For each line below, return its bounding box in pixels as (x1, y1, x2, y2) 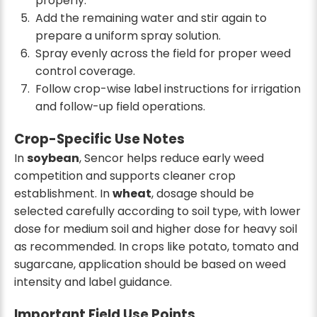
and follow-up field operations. (35, 98, 205, 115)
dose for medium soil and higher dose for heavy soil (14, 220, 297, 237)
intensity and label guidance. (14, 273, 172, 290)
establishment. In (14, 185, 113, 202)
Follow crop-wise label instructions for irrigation (35, 80, 301, 97)
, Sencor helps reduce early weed (79, 149, 264, 166)
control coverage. (35, 62, 135, 79)
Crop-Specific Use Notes (14, 129, 185, 149)
